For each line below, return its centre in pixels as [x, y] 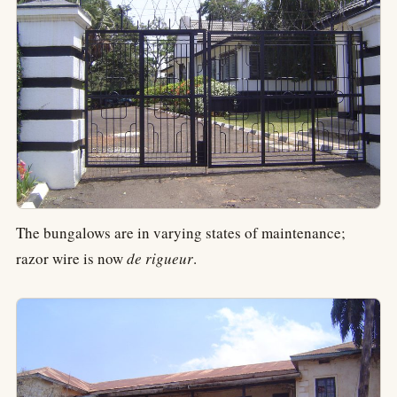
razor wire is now [71, 258]
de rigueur [160, 258]
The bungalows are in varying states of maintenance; [181, 232]
